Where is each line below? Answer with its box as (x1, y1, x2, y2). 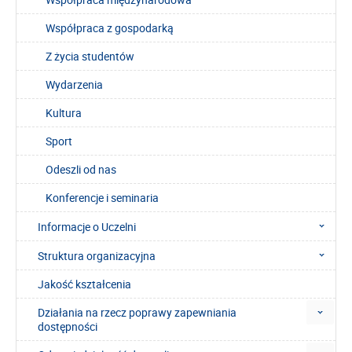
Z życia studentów (46, 48, 134, 64)
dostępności (38, 318, 97, 334)
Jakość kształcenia (38, 276, 131, 291)
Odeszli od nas (46, 161, 116, 177)
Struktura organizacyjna (38, 247, 156, 263)
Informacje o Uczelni (38, 218, 136, 234)
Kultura (46, 104, 82, 120)
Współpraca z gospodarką (46, 20, 174, 35)
